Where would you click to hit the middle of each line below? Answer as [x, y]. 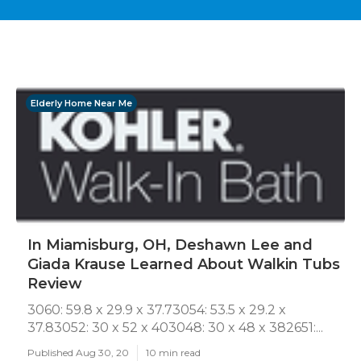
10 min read [173, 353]
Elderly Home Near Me [81, 103]
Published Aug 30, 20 [78, 353]
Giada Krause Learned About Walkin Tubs [184, 264]
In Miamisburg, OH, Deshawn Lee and [170, 245]
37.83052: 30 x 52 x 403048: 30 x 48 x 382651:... [175, 328]
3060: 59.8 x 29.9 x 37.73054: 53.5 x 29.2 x [157, 310]
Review [55, 284]
